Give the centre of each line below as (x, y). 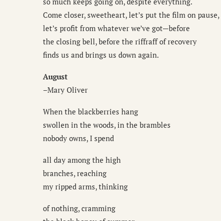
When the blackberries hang (91, 112)
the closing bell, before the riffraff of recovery (120, 42)
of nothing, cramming (79, 208)
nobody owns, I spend (78, 138)
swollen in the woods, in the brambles (107, 125)
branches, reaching (75, 173)
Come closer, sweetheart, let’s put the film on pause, (131, 15)
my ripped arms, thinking (85, 187)
